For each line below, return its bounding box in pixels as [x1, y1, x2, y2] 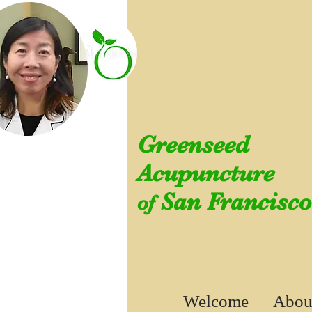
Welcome [182, 292, 249, 311]
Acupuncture [137, 159, 274, 187]
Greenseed [137, 130, 249, 159]
